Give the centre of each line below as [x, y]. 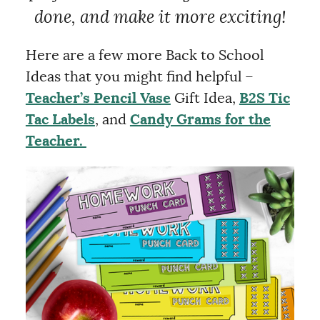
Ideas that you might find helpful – [139, 77]
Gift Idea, [205, 99]
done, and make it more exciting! [160, 18]
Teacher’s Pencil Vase [98, 99]
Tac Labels [60, 120]
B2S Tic [264, 99]
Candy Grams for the [200, 120]
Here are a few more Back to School [144, 56]
